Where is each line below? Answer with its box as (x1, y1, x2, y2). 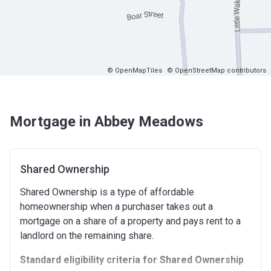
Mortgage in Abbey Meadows (10, 113, 203, 130)
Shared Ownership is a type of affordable (20, 186, 194, 198)
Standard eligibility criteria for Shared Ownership (20, 254, 244, 266)
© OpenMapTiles (107, 67, 162, 74)
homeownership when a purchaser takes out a (20, 201, 213, 212)
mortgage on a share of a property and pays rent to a (20, 215, 241, 227)
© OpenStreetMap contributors (167, 67, 266, 74)
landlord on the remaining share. (20, 230, 156, 241)
